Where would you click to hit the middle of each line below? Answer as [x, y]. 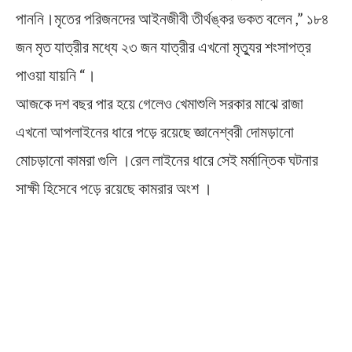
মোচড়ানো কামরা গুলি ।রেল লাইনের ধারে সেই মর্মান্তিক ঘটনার [167, 160]
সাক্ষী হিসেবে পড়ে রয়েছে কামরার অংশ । [114, 188]
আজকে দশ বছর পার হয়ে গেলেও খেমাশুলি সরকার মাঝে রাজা [159, 103]
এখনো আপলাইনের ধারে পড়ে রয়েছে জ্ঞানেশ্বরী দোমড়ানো [155, 132]
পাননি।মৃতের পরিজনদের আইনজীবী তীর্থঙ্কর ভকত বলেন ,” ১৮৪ [172, 18]
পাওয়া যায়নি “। [56, 75]
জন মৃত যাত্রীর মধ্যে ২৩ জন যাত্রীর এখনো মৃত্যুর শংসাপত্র [163, 47]
